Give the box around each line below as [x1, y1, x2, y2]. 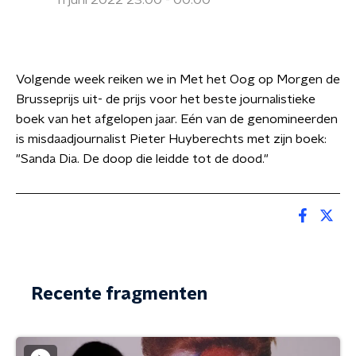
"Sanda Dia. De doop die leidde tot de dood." [16, 153, 269, 165]
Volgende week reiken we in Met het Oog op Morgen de [16, 73, 340, 86]
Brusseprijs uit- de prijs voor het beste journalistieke [16, 93, 315, 106]
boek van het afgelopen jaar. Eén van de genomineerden [16, 113, 338, 126]
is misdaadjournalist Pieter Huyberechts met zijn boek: [16, 133, 327, 145]
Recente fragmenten [32, 285, 207, 303]
